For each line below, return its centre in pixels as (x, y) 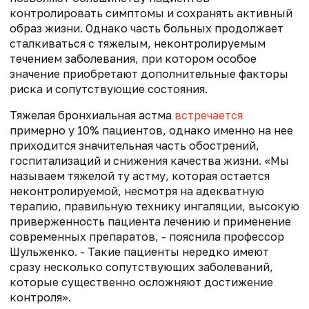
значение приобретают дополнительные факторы (149, 73)
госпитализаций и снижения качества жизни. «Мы (149, 160)
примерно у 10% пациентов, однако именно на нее (151, 130)
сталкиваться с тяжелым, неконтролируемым (138, 43)
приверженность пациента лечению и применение (150, 221)
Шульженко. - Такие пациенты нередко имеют (139, 251)
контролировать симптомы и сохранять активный (151, 13)
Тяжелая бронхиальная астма (92, 115)
